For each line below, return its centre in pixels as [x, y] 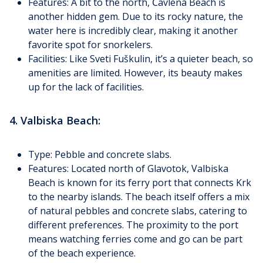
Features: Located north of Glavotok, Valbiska [128, 169]
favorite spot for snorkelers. [90, 45]
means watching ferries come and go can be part [135, 239]
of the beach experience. [82, 253]
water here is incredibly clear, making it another [133, 31]
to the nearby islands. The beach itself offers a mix [139, 197]
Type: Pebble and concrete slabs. [100, 155]
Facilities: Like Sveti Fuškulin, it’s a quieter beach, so [141, 59]
